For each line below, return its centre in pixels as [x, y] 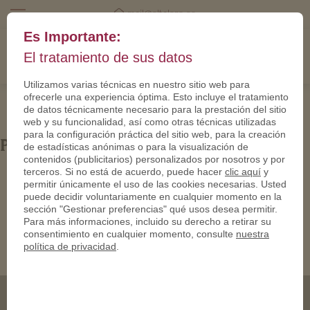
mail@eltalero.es [162, 13]
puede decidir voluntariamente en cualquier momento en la [153, 196]
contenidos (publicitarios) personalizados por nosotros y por [154, 159]
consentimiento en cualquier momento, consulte [130, 234]
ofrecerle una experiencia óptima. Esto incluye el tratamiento [156, 97]
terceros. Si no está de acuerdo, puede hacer [124, 171]
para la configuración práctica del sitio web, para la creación [155, 134]
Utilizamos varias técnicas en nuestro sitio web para [137, 84]
